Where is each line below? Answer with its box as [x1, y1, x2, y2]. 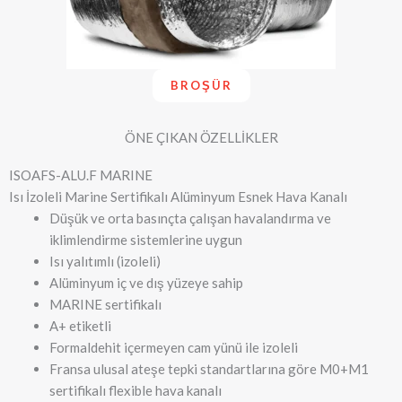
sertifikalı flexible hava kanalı [49, 381, 222, 398]
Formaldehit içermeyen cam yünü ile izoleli [49, 338, 298, 355]
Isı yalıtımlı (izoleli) [49, 252, 161, 269]
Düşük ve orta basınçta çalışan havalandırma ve [49, 209, 331, 226]
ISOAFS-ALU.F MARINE [9, 166, 153, 183]
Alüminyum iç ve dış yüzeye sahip [49, 274, 243, 291]
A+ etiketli [49, 317, 111, 334]
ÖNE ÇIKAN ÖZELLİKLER [124, 128, 278, 145]
